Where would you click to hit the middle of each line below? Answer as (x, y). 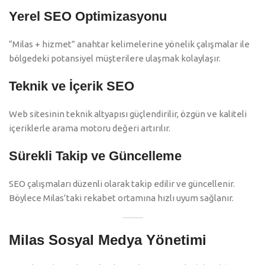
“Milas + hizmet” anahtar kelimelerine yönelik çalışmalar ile (129, 44)
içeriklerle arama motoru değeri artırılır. (90, 128)
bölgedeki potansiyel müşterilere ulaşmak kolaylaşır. (115, 59)
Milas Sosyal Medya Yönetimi (108, 240)
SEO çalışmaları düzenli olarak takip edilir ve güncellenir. (122, 184)
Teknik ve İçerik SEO (72, 86)
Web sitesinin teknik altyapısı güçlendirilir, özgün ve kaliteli (128, 114)
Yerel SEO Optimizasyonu (88, 17)
